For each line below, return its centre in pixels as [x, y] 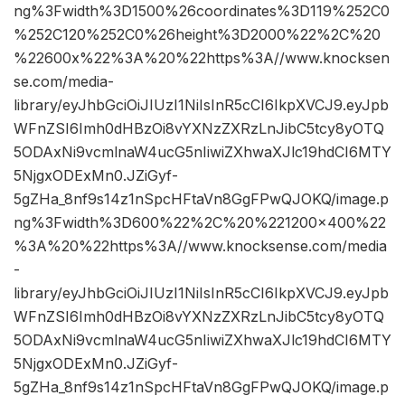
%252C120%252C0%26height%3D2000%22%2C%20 [197, 35]
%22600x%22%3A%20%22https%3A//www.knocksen [202, 58]
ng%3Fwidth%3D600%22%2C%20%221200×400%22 [200, 223]
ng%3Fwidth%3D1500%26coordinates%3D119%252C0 [202, 11]
